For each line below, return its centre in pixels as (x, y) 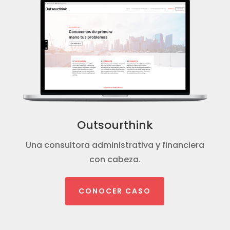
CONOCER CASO (115, 191)
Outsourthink (115, 125)
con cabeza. (115, 159)
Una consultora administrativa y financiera (115, 145)
